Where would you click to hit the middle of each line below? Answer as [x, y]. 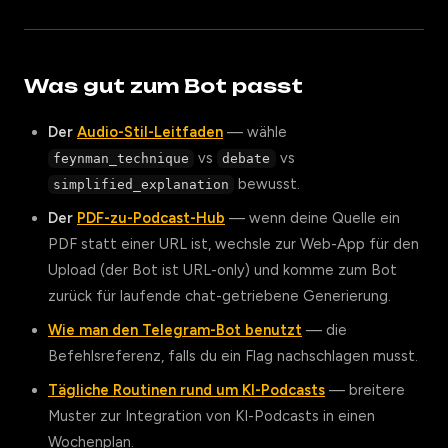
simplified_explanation [141, 184]
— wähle [255, 132]
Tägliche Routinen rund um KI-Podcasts [186, 390]
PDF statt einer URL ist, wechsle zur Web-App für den [233, 244]
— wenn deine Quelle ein [312, 218]
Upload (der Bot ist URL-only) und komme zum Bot [222, 270]
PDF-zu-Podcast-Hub [151, 218]
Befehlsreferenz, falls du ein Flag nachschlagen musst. [233, 356]
